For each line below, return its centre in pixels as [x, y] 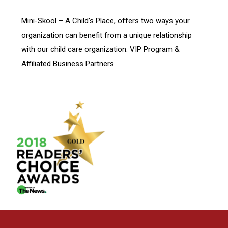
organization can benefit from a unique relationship [106, 35]
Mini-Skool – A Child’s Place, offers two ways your [105, 21]
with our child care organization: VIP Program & [100, 49]
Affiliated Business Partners [67, 64]
